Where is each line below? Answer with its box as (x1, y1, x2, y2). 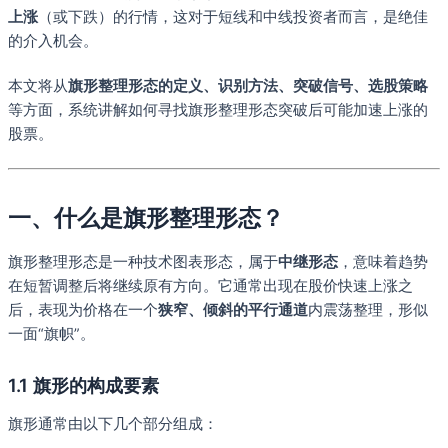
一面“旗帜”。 (8, 325, 95, 344)
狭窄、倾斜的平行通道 (158, 301, 308, 320)
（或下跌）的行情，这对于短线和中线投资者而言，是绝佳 (38, 7, 428, 26)
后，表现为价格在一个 (8, 301, 158, 320)
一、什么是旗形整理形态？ (8, 204, 284, 233)
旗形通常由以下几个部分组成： (8, 415, 218, 434)
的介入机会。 (8, 31, 98, 50)
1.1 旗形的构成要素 (8, 373, 159, 396)
